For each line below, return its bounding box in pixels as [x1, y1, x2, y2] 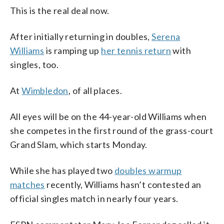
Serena [151, 30, 180, 42]
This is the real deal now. [10, 4, 109, 16]
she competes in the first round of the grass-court [10, 124, 213, 136]
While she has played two [10, 164, 114, 176]
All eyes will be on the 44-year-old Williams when [10, 110, 207, 122]
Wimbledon [21, 84, 68, 96]
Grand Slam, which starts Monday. [10, 138, 147, 150]
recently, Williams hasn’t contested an [44, 178, 201, 190]
